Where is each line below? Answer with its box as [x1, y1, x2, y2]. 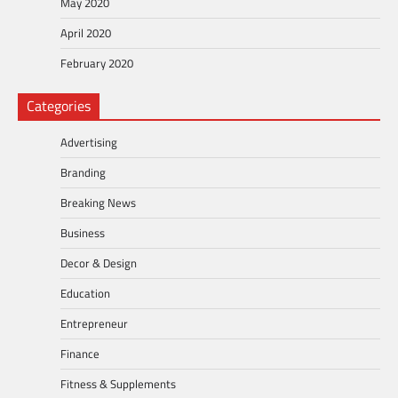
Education [60, 284, 110, 303]
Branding [60, 163, 106, 182]
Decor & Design [60, 254, 137, 273]
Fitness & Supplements [60, 375, 176, 394]
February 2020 [60, 54, 133, 73]
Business [60, 224, 105, 243]
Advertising [60, 133, 117, 152]
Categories [27, 95, 91, 117]
